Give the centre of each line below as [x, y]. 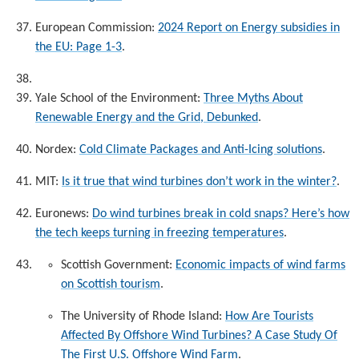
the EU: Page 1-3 [79, 47]
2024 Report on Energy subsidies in [249, 28]
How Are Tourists [269, 316]
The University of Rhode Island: [143, 316]
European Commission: [97, 28]
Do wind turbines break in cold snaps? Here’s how [221, 214]
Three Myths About [253, 98]
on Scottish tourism [111, 284]
